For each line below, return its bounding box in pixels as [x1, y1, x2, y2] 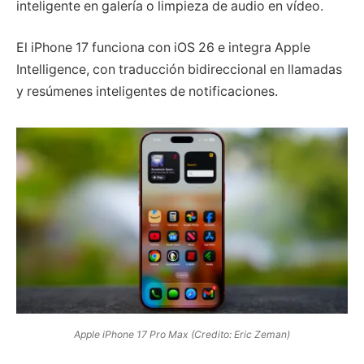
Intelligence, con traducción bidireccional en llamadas [16, 62, 342, 78]
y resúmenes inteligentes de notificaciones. [16, 84, 278, 100]
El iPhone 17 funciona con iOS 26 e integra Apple [16, 40, 310, 56]
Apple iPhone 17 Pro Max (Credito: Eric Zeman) [74, 327, 290, 340]
